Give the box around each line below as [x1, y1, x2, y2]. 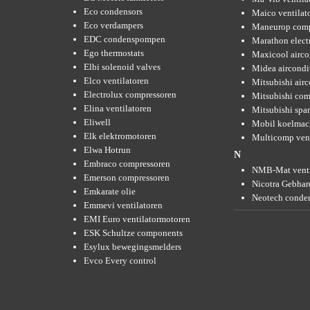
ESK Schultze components [84, 227, 183, 238]
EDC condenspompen [84, 33, 165, 44]
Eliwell [84, 116, 111, 127]
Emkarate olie [84, 185, 136, 197]
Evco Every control [84, 255, 156, 266]
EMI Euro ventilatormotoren [84, 213, 190, 224]
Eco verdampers [84, 19, 143, 30]
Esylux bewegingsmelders [84, 241, 181, 252]
